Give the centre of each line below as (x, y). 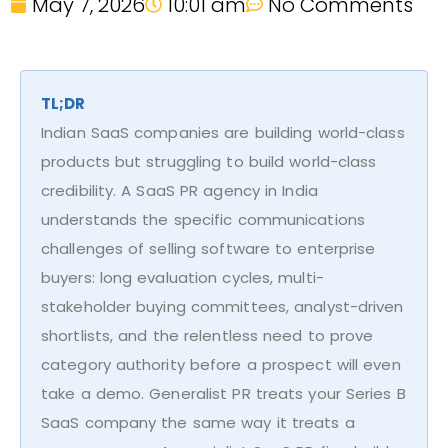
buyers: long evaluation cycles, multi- (182, 277)
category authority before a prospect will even (221, 364)
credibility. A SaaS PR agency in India (179, 190)
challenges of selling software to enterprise (208, 248)
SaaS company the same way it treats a (198, 422)
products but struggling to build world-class (209, 161)
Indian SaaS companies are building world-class (223, 132)
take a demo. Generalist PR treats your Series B (223, 393)
